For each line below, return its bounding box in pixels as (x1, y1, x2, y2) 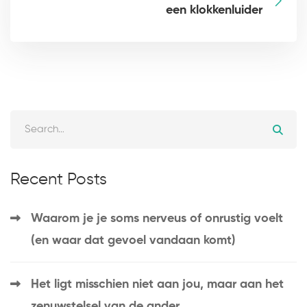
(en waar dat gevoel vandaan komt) (31, 234, 236, 247)
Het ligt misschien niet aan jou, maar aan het (31, 278, 284, 291)
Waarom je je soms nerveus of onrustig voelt (31, 212, 283, 225)
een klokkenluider (166, 4, 262, 17)
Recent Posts (10, 171, 107, 188)
